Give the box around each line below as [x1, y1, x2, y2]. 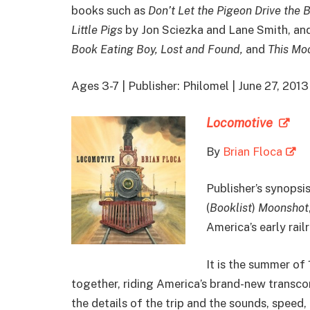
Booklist [210, 201, 252, 215]
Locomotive [206, 115, 275, 130]
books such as [71, 3, 148, 17]
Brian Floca [223, 144, 282, 158]
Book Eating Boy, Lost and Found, [71, 42, 246, 56]
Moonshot [258, 201, 309, 215]
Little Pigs [71, 22, 125, 37]
